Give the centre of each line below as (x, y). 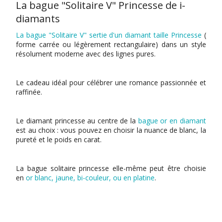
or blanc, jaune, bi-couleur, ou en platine (90, 178)
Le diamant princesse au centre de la (77, 121)
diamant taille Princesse (163, 35)
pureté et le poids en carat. (59, 140)
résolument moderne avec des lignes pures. (86, 54)
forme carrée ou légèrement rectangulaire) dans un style (111, 45)
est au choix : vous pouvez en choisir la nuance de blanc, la (111, 130)
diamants (38, 19)
